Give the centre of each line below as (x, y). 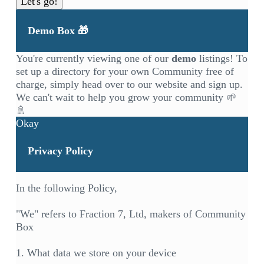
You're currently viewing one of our (93, 59)
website (171, 85)
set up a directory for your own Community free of (125, 72)
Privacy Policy (60, 151)
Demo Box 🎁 (58, 31)
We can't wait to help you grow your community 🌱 (126, 98)
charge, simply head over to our (85, 85)
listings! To (222, 59)
